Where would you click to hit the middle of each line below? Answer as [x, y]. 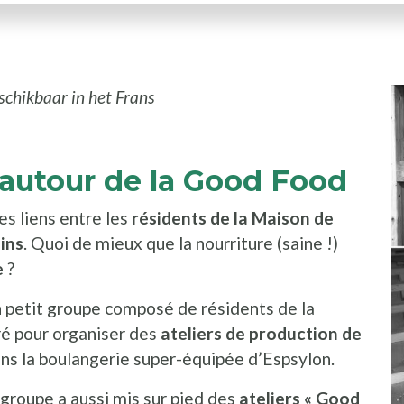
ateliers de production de [261, 334]
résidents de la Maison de [233, 218]
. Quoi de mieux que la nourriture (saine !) [181, 243]
